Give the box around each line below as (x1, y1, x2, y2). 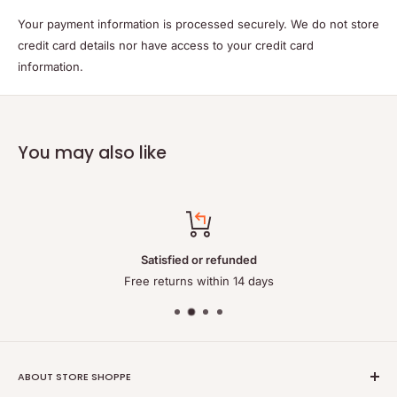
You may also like (18, 140, 167, 165)
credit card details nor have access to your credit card (18, 37, 314, 52)
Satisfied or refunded (140, 252, 257, 267)
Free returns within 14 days (123, 273, 274, 288)
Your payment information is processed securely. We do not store (18, 16, 379, 31)
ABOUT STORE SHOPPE (18, 369, 131, 384)
